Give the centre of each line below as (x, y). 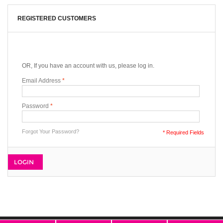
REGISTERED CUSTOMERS (57, 18)
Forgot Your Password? (51, 131)
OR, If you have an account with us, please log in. (88, 65)
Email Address (41, 80)
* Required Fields (183, 132)
